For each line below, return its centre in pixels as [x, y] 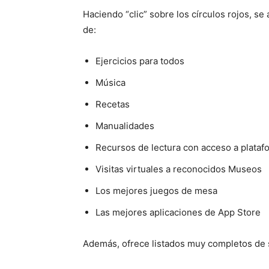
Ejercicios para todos [140, 61]
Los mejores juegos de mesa [156, 190]
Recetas [113, 104]
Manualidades [125, 125]
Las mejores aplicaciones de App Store [178, 212]
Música [110, 82]
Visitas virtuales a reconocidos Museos [179, 169]
